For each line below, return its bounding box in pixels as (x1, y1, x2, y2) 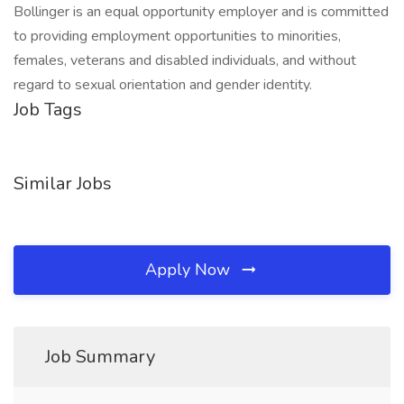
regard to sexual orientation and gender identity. (14, 75, 312, 95)
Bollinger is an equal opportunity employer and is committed (14, 2, 389, 22)
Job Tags (14, 97, 82, 122)
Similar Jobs (14, 171, 112, 196)
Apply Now (145, 259, 234, 280)
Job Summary (45, 344, 155, 369)
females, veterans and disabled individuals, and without (14, 50, 356, 70)
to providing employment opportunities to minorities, (14, 26, 341, 46)
